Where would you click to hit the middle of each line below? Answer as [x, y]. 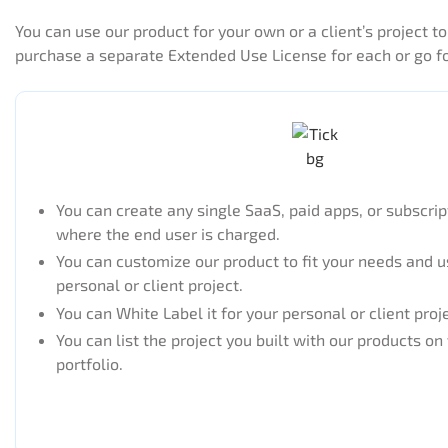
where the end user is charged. [168, 234]
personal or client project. [149, 285]
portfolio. [89, 363]
